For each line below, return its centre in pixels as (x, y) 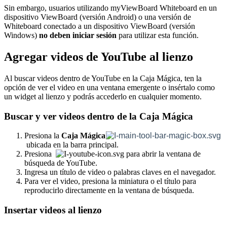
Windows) (22, 35)
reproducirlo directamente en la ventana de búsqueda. (109, 191)
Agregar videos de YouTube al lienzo (99, 56)
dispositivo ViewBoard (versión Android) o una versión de (98, 17)
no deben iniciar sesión (79, 35)
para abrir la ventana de (162, 154)
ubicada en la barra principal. (71, 145)
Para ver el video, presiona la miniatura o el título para (110, 181)
